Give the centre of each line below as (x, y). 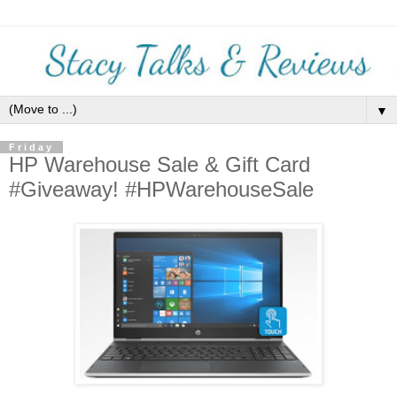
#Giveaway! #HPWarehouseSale (161, 190)
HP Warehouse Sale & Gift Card (160, 165)
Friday (31, 148)
